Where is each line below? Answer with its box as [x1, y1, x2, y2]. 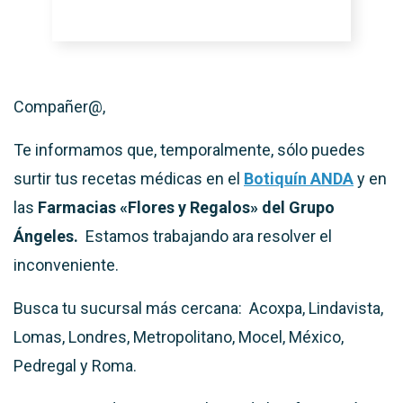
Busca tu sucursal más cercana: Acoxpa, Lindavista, [13, 299, 383, 318]
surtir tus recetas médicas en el [13, 169, 244, 188]
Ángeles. [13, 227, 85, 246]
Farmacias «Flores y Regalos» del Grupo [38, 198, 335, 217]
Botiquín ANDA [244, 169, 354, 188]
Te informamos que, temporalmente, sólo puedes [13, 140, 365, 159]
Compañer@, [13, 97, 105, 116]
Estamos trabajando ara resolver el [85, 227, 332, 246]
